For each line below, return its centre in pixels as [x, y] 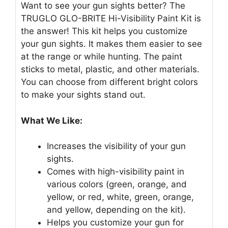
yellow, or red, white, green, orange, [120, 197]
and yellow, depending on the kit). [116, 210]
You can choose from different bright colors [109, 82]
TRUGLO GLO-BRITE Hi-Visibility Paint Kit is [111, 19]
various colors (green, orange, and [117, 184]
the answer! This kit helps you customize [104, 31]
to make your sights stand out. [83, 95]
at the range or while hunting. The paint [102, 57]
